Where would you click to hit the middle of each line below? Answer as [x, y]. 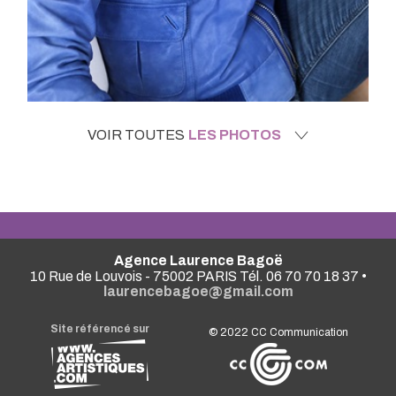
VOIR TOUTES [136, 134]
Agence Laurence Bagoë [198, 260]
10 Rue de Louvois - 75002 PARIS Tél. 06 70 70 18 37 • [198, 276]
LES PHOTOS [235, 134]
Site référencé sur [100, 328]
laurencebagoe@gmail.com [198, 291]
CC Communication [300, 332]
